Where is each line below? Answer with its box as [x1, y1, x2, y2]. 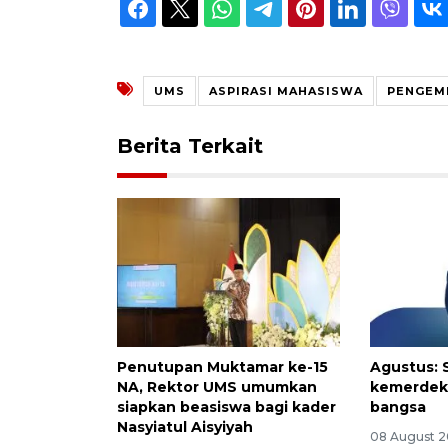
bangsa [370, 398, 427, 417]
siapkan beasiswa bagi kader [117, 398, 336, 417]
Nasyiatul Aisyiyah [117, 418, 253, 437]
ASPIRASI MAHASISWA [209, 84, 363, 99]
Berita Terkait [117, 134, 263, 159]
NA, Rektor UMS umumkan [117, 378, 317, 397]
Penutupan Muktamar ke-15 [117, 358, 328, 377]
